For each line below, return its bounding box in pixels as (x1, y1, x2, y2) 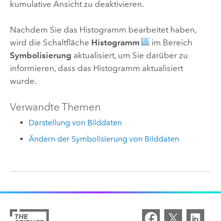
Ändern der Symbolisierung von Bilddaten (29, 134, 180, 144)
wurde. (9, 76, 37, 86)
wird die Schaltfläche (9, 37, 91, 48)
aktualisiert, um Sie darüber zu (71, 50, 188, 61)
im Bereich (149, 37, 192, 48)
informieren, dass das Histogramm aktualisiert (9, 63, 183, 74)
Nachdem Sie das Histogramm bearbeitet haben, (9, 25, 196, 35)
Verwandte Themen (9, 100, 101, 113)
